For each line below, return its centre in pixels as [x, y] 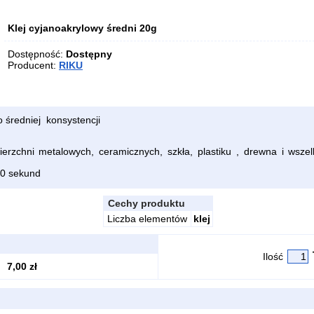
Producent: [33, 65]
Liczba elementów [147, 219]
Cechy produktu [145, 203]
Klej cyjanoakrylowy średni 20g [82, 28]
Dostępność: [37, 54]
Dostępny [89, 54]
